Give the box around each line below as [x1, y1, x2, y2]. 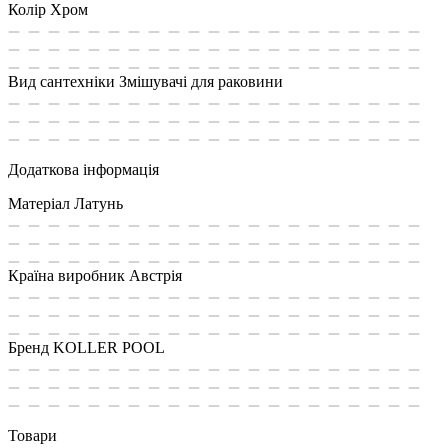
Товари [8, 426, 57, 444]
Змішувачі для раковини [119, 72, 283, 90]
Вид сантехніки [8, 72, 115, 90]
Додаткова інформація [8, 160, 159, 178]
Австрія [129, 266, 182, 284]
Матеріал [8, 194, 70, 212]
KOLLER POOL [53, 338, 165, 356]
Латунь [74, 194, 123, 212]
